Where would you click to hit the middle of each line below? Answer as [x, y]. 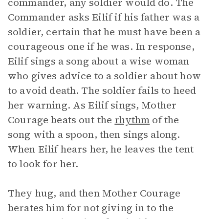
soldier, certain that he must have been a [104, 32]
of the [164, 120]
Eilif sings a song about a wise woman [99, 61]
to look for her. [43, 164]
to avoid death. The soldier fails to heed [102, 90]
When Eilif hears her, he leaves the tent [101, 149]
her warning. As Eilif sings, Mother [92, 105]
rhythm [132, 120]
